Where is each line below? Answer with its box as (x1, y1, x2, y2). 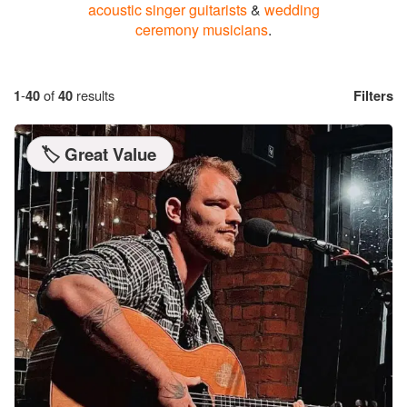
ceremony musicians (135, 19, 268, 40)
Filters (353, 85, 393, 105)
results (76, 85, 114, 104)
